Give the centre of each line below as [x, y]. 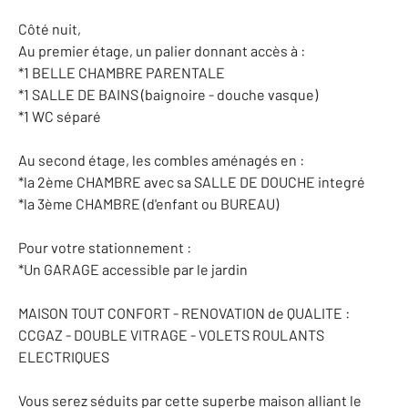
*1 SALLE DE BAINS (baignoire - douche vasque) [168, 94]
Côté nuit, [50, 29]
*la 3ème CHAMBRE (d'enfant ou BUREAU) [148, 204]
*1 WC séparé [60, 116]
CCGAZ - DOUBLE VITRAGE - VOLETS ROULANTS [171, 335]
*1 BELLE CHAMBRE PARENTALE [122, 72]
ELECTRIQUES [64, 357]
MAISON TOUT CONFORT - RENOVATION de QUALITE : [184, 313]
